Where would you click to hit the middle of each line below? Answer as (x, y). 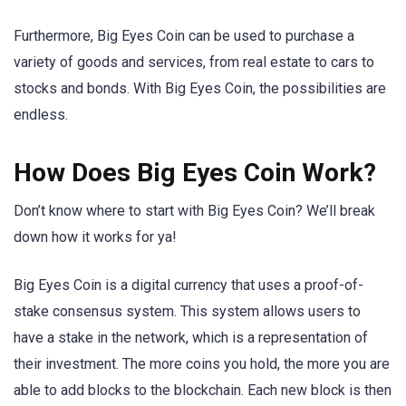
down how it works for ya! (95, 237)
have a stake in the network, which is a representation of (191, 337)
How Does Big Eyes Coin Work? (195, 173)
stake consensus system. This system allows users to (187, 311)
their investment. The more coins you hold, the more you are (202, 363)
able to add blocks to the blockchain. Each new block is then (203, 390)
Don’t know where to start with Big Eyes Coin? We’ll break (194, 211)
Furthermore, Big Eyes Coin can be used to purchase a (184, 36)
